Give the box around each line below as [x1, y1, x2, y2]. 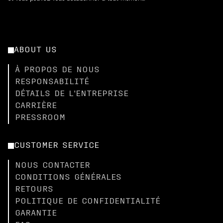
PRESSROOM [15, 114, 65, 122]
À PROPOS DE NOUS [15, 66, 100, 74]
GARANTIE [15, 210, 57, 218]
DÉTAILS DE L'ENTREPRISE [15, 90, 128, 98]
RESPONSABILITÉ [15, 78, 89, 86]
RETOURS [15, 186, 53, 194]
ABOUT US [14, 46, 57, 54]
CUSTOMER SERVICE [14, 142, 99, 150]
